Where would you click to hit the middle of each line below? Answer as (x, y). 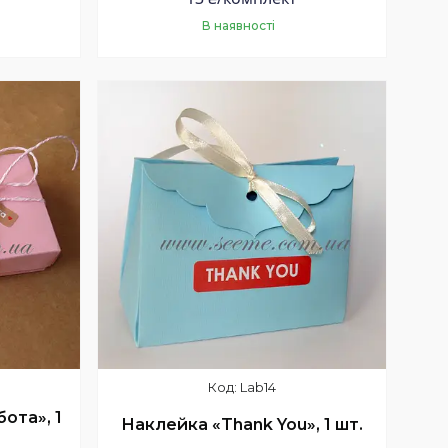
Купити (256, 88)
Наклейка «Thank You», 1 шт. (241, 425)
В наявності (239, 26)
